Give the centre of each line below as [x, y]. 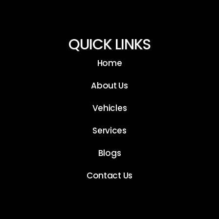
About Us [109, 86]
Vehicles [109, 108]
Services [109, 131]
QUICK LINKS [109, 45]
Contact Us [109, 176]
